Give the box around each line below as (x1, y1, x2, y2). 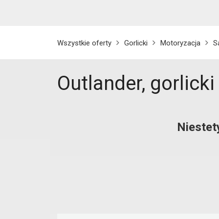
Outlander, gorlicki (57, 72, 215, 95)
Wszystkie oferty (57, 39, 111, 47)
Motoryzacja (160, 39, 200, 47)
